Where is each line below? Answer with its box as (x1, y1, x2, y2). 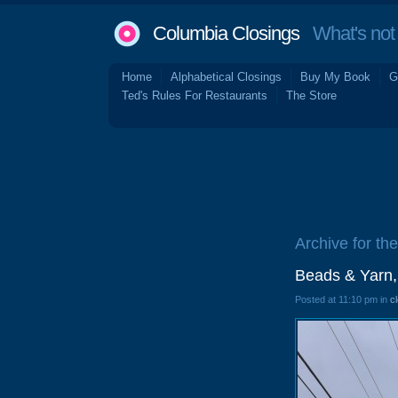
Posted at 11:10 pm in (295, 294, 390, 305)
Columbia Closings (153, 22, 299, 44)
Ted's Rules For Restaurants (122, 89, 267, 102)
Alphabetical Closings (171, 70, 282, 84)
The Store (286, 89, 337, 102)
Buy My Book (300, 70, 370, 84)
